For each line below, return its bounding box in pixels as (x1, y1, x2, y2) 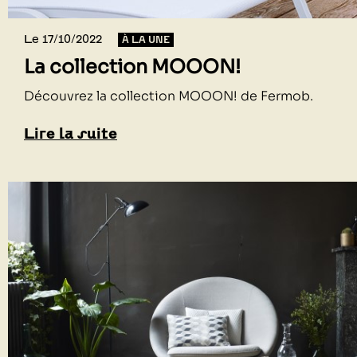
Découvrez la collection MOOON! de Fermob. (24, 87, 316, 104)
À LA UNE (122, 33, 170, 45)
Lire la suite (24, 124, 117, 142)
